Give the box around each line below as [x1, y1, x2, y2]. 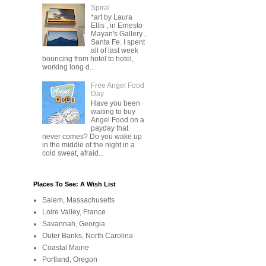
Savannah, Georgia [42, 219, 105, 228]
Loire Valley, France [42, 207, 106, 216]
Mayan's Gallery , [90, 30, 146, 39]
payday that [90, 124, 128, 133]
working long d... [42, 63, 95, 72]
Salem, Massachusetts [42, 195, 115, 204]
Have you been [90, 99, 140, 108]
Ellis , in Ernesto [90, 21, 142, 30]
